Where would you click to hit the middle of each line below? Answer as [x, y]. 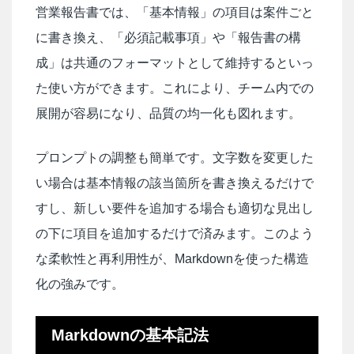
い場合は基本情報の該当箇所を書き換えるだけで [175, 183]
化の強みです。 [80, 284]
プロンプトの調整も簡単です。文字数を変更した [175, 157]
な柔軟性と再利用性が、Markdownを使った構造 [172, 258]
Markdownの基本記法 [130, 335]
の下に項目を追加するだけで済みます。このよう [175, 233]
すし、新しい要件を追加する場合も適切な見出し [175, 208]
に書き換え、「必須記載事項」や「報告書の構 [168, 37]
